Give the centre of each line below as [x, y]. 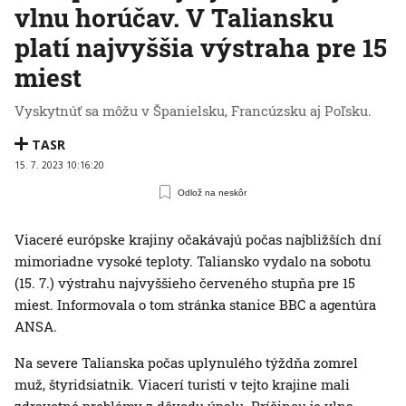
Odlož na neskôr [213, 192]
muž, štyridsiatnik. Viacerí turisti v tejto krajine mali [182, 385]
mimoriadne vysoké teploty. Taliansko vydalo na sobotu [193, 261]
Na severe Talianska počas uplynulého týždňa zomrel [186, 363]
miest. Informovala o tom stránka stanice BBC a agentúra [195, 305]
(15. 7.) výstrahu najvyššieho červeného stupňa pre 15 [185, 283]
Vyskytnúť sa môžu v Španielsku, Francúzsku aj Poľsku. [193, 111]
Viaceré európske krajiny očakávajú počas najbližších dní [198, 240]
